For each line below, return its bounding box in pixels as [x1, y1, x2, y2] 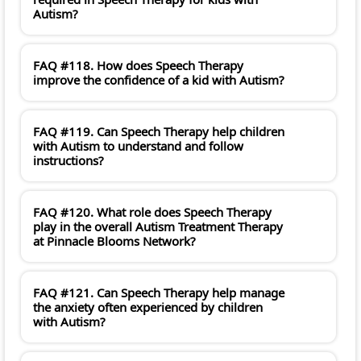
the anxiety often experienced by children [33, 299, 263, 316]
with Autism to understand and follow [33, 138, 243, 155]
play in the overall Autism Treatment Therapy [33, 218, 283, 235]
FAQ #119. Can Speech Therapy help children [33, 123, 284, 140]
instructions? [33, 152, 104, 169]
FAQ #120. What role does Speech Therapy [33, 204, 272, 221]
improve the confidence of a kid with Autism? [33, 72, 284, 89]
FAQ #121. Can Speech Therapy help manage [33, 284, 284, 301]
